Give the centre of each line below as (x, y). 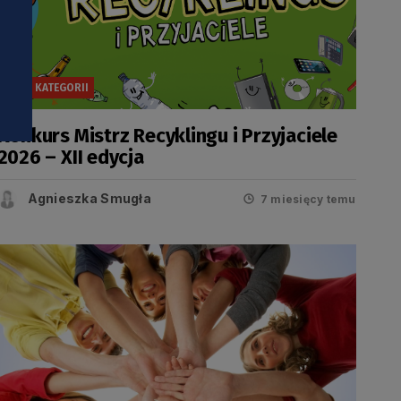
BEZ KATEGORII (51, 88)
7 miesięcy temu (308, 199)
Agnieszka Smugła (89, 198)
